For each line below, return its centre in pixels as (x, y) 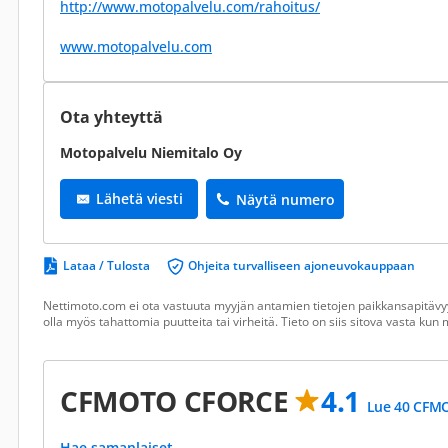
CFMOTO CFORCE (178, 401)
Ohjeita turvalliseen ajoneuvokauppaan (301, 265)
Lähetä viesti (139, 198)
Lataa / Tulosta (106, 265)
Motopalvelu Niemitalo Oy (151, 152)
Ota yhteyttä (111, 117)
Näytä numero (285, 199)
